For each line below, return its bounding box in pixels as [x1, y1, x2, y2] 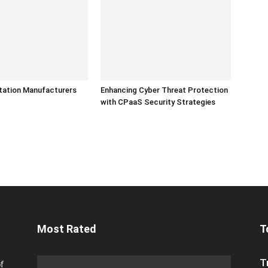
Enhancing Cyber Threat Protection [100, 85, 228, 95]
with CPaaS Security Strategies [100, 97, 215, 106]
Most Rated [37, 222, 96, 235]
